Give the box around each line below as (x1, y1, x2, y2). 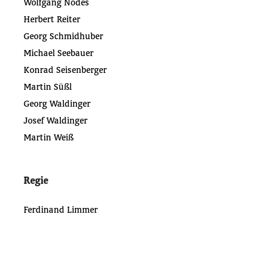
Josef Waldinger (23, 115, 87, 127)
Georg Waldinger (23, 98, 90, 110)
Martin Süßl (23, 81, 72, 93)
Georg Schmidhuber (23, 30, 103, 42)
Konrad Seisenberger (23, 64, 107, 76)
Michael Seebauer (23, 47, 93, 59)
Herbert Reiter (23, 13, 80, 25)
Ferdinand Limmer (23, 204, 98, 216)
